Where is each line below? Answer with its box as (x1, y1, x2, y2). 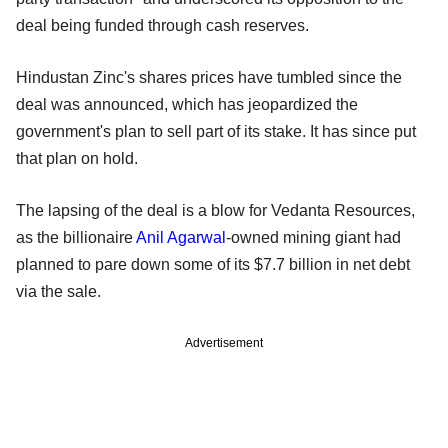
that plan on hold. (16, 150, 138, 168)
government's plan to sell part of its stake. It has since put (16, 123, 416, 141)
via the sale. (16, 283, 101, 301)
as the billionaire (16, 229, 136, 247)
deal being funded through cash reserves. (16, 17, 309, 35)
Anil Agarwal (136, 229, 226, 247)
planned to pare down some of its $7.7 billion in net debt (16, 256, 410, 274)
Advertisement (185, 336, 263, 351)
